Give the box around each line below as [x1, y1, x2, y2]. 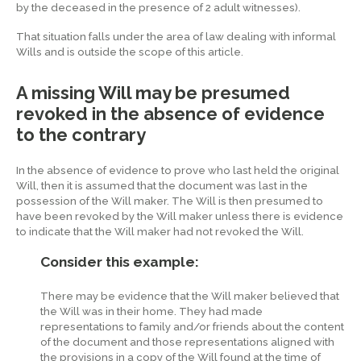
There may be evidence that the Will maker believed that [40, 289, 339, 302]
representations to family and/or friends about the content [40, 320, 344, 333]
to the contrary [16, 124, 146, 146]
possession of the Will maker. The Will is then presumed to [16, 195, 323, 208]
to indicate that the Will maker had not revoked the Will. [16, 226, 304, 239]
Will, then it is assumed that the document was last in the [16, 180, 308, 193]
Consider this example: [40, 253, 199, 270]
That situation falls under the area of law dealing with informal [16, 31, 336, 44]
